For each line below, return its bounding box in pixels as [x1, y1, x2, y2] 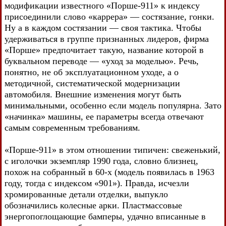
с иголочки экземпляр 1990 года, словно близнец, [5, 155, 198, 166]
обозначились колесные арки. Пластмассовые [5, 200, 182, 210]
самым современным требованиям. [5, 122, 140, 133]
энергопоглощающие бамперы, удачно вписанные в [5, 211, 206, 221]
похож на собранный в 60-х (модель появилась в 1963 [5, 166, 214, 177]
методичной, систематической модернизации [5, 78, 180, 88]
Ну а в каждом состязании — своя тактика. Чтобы [5, 22, 201, 33]
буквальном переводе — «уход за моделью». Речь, [5, 55, 199, 66]
